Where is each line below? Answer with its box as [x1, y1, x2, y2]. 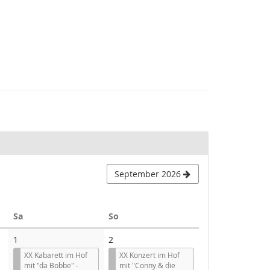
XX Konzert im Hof [119, 250, 180, 260]
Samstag [22, 209, 58, 221]
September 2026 [115, 168, 181, 180]
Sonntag [118, 209, 152, 221]
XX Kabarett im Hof [24, 250, 87, 260]
